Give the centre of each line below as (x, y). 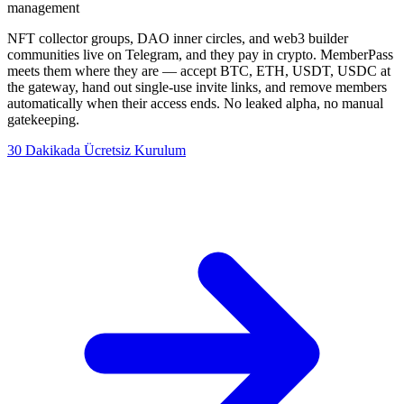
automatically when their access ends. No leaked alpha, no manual (195, 104)
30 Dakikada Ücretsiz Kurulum (96, 151)
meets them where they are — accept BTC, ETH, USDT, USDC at (199, 71)
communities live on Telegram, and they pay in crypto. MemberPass (200, 55)
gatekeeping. (43, 120)
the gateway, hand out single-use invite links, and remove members (197, 87)
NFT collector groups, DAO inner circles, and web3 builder (178, 39)
